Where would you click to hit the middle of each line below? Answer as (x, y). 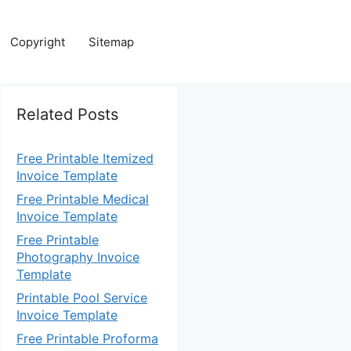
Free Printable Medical (83, 199)
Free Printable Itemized (85, 158)
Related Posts (67, 114)
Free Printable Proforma (87, 338)
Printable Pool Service (82, 298)
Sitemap (111, 42)
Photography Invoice (78, 257)
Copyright (38, 42)
